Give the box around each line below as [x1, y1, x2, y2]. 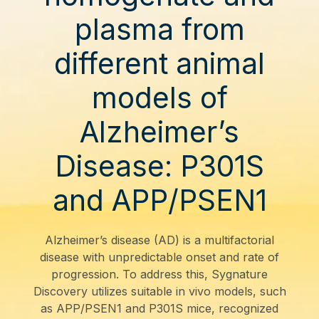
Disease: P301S [55, 148, 264, 184]
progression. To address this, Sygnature [51, 267, 268, 281]
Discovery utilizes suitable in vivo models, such [33, 284, 286, 298]
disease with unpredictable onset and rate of [40, 250, 279, 264]
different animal [54, 46, 265, 81]
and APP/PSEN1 [52, 182, 267, 218]
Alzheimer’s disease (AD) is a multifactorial [45, 233, 274, 247]
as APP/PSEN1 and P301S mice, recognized [41, 301, 278, 315]
